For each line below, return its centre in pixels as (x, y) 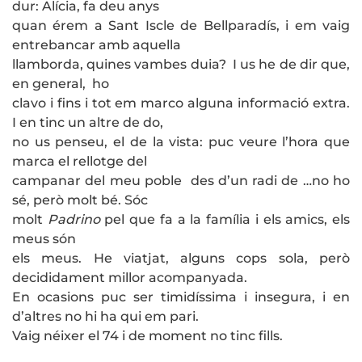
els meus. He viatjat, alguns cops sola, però (181, 259)
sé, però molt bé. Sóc (80, 200)
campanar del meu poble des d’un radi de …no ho (181, 181)
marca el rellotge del (80, 162)
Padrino (74, 220)
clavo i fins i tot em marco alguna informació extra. (181, 103)
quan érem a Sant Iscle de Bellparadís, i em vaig (181, 26)
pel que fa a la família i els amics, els (225, 220)
